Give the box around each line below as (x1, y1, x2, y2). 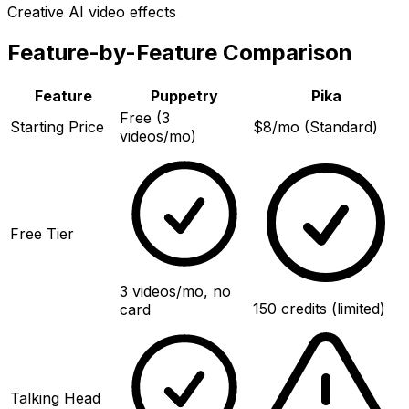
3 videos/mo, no (120, 281, 231, 300)
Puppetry (151, 86, 218, 105)
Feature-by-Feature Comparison (7, 38, 352, 66)
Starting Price (10, 117, 104, 136)
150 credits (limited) (253, 299, 385, 318)
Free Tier (10, 224, 74, 243)
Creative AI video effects (7, 2, 176, 21)
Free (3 (120, 108, 170, 127)
